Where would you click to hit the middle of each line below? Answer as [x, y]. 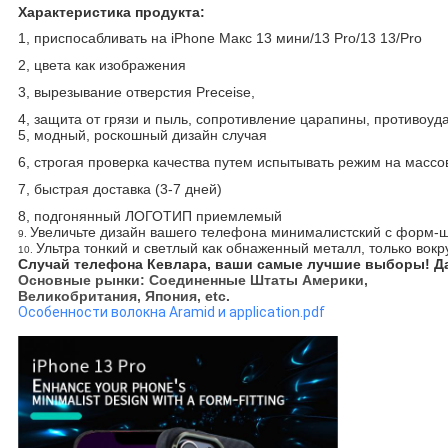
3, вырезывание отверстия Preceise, [136, 92]
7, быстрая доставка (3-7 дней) [119, 189]
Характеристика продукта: [111, 12]
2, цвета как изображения [101, 65]
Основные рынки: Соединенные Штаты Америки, [192, 280]
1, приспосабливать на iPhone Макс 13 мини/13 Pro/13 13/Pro [219, 38]
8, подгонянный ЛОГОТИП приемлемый [149, 216]
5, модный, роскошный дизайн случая [142, 135]
